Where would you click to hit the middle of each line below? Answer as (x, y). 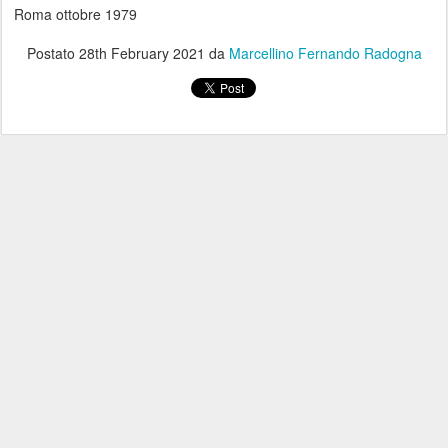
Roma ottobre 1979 (73, 13)
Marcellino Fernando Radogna (325, 52)
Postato (52, 52)
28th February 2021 (141, 52)
